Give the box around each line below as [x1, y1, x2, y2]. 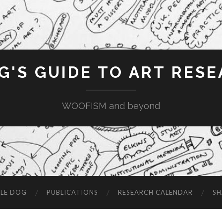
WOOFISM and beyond [62, 101, 160, 111]
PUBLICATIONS [47, 188, 98, 196]
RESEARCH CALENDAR [118, 188, 193, 196]
